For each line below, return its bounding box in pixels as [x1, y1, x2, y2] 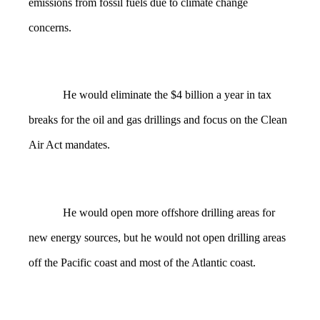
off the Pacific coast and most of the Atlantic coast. [29, 256, 256, 269]
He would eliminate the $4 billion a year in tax [63, 89, 271, 101]
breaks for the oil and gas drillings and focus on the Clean [29, 114, 287, 126]
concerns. [29, 21, 71, 34]
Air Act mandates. [29, 139, 110, 151]
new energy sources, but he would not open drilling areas [29, 231, 286, 244]
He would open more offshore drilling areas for [63, 206, 275, 219]
